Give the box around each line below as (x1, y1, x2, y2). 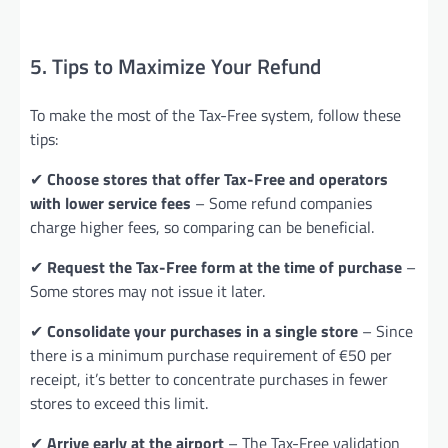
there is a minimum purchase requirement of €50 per (30, 342, 392, 367)
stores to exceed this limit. (30, 390, 208, 415)
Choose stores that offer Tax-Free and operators (47, 166, 388, 191)
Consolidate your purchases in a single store (47, 318, 358, 343)
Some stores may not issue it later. (30, 278, 265, 303)
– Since (358, 318, 413, 343)
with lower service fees (30, 190, 191, 215)
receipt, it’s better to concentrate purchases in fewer (30, 366, 388, 391)
